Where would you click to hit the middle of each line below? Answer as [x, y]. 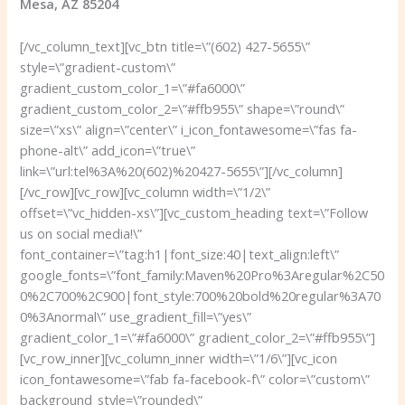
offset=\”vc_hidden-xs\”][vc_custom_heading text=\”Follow [194, 212]
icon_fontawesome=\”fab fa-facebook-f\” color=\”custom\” [195, 378]
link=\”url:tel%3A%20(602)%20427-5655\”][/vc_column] [182, 170]
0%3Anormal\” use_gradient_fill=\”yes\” [136, 316]
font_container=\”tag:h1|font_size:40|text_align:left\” [180, 254]
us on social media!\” [81, 233]
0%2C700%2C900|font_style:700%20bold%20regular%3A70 [201, 295]
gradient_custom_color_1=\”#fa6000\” [133, 87]
